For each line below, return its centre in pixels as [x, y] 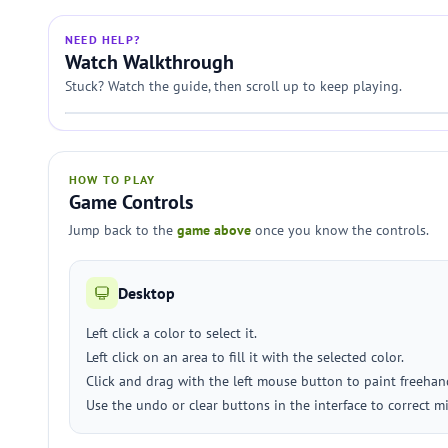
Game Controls [131, 202]
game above [214, 230]
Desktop [146, 293]
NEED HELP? [102, 39]
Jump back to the [123, 230]
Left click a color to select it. [171, 333]
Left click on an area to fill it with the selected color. [245, 357]
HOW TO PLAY [112, 179]
